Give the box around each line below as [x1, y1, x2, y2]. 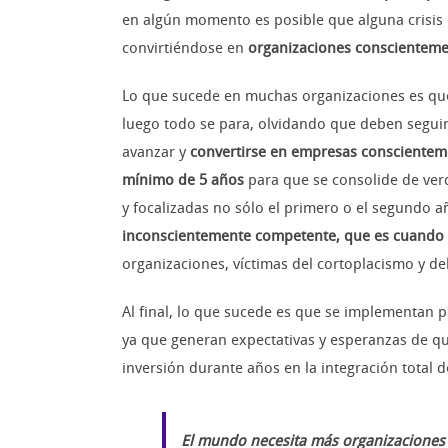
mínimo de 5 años [122, 171, 244, 190]
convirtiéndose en [122, 39, 248, 58]
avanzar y [122, 143, 190, 162]
